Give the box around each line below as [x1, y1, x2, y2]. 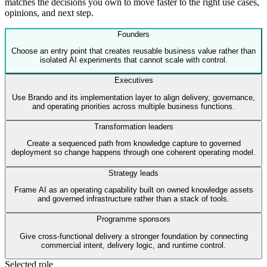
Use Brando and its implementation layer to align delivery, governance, [12, 92, 255, 102]
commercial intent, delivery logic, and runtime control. [41, 240, 226, 250]
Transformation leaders [94, 122, 173, 132]
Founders [117, 29, 150, 39]
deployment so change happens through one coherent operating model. [11, 148, 256, 157]
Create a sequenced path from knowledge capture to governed [26, 139, 241, 148]
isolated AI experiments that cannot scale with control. [39, 55, 228, 65]
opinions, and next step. [5, 7, 94, 18]
